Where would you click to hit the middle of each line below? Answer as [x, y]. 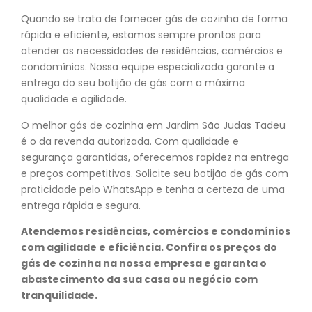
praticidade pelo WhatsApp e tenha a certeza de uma [153, 189]
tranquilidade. [59, 295]
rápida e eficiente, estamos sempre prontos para [141, 35]
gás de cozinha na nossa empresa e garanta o [144, 263]
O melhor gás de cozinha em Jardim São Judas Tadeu [155, 125]
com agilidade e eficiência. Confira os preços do [149, 247]
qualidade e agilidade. [74, 99]
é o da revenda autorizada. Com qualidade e [130, 141]
